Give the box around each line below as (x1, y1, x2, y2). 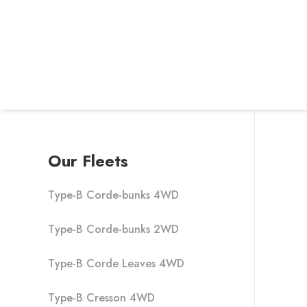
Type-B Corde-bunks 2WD (48, 221, 179, 237)
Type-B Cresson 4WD (48, 290, 155, 306)
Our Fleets (48, 149, 128, 173)
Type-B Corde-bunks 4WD (48, 187, 179, 203)
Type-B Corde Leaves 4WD (48, 256, 184, 271)
